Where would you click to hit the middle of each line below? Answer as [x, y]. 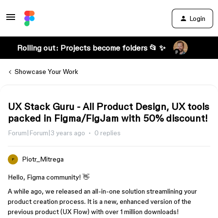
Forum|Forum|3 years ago [46, 133]
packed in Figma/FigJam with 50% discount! [108, 118]
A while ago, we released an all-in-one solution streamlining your [102, 191]
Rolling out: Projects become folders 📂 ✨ [91, 48]
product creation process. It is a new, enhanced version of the [100, 201]
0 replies [108, 133]
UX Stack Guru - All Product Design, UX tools [109, 107]
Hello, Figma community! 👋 [49, 177]
